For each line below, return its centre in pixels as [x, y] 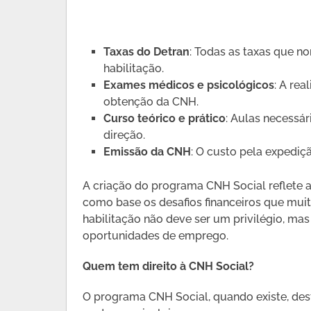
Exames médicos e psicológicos [189, 85]
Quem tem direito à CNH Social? [169, 267]
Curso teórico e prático [165, 118]
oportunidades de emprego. [156, 236]
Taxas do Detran [147, 51]
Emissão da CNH [148, 151]
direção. [125, 135]
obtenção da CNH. [151, 101]
